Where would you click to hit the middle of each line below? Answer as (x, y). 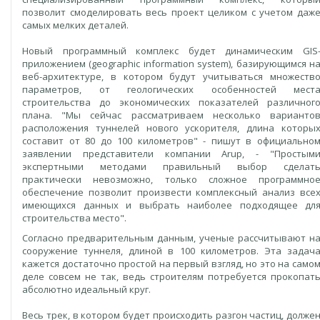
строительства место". (74, 218)
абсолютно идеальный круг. (86, 289)
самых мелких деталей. (75, 25)
